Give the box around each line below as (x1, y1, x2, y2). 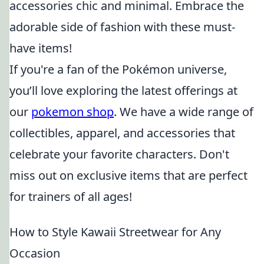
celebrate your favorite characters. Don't (9, 146, 229, 162)
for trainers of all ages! (9, 189, 132, 204)
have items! (9, 40, 72, 56)
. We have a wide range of (114, 104, 253, 120)
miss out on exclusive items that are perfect (9, 167, 247, 183)
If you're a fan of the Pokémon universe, (9, 61, 227, 77)
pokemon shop (31, 104, 114, 120)
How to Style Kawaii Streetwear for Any (9, 224, 221, 240)
